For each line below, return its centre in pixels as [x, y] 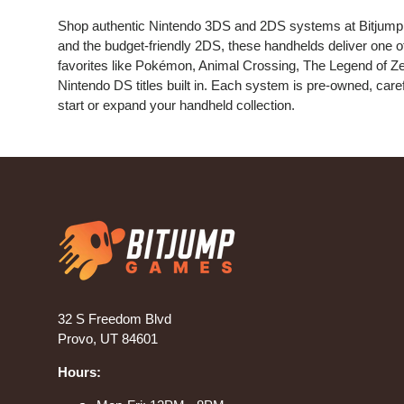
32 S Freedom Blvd [115, 319]
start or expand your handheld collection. [176, 106]
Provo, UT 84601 [108, 339]
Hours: [79, 372]
